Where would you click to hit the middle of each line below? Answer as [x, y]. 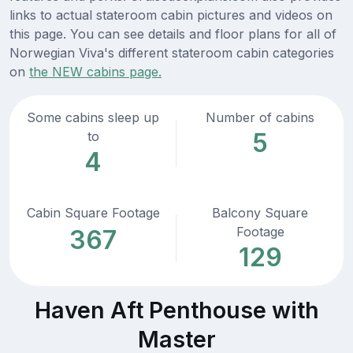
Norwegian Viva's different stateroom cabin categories [172, 53]
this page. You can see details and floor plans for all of [173, 34]
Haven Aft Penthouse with [176, 310]
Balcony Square [260, 213]
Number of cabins [260, 118]
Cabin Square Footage [93, 213]
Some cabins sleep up [93, 118]
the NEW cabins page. [95, 72]
